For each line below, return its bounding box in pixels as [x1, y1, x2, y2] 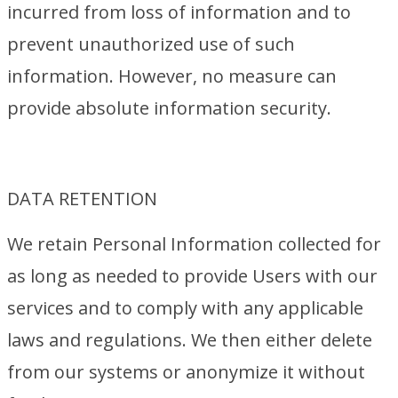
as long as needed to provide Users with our [7, 264, 378, 288]
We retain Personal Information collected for [7, 232, 381, 256]
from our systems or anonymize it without [7, 360, 365, 384]
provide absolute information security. [7, 96, 331, 120]
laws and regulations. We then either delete [7, 328, 372, 352]
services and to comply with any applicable [7, 296, 363, 320]
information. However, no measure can [7, 64, 337, 88]
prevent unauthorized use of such [7, 32, 295, 56]
